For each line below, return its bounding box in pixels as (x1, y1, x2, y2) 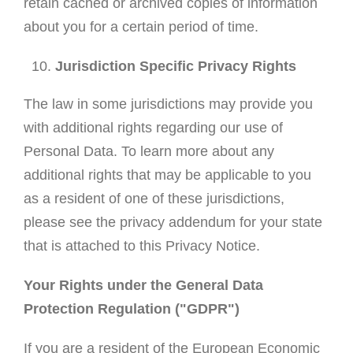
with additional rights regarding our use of (23, 120, 283, 136)
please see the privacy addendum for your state (23, 214, 322, 231)
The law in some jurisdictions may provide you (23, 96, 313, 113)
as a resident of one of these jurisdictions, (23, 191, 284, 207)
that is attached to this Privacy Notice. (23, 238, 260, 255)
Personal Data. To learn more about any (23, 143, 274, 160)
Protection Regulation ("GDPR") (23, 301, 240, 318)
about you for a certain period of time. (23, 19, 258, 35)
